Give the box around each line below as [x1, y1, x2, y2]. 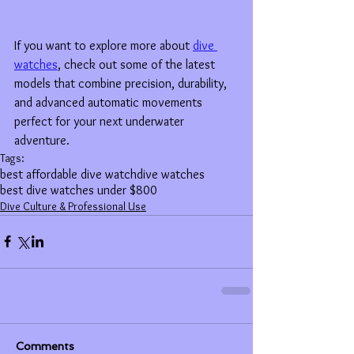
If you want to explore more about [14, 37, 193, 53]
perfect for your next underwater [14, 113, 187, 129]
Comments [16, 339, 74, 352]
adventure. [14, 132, 70, 148]
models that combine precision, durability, [14, 75, 230, 91]
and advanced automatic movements [14, 94, 205, 110]
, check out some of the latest [58, 56, 218, 72]
